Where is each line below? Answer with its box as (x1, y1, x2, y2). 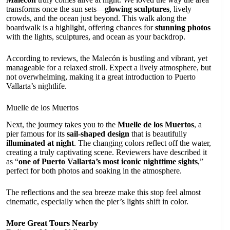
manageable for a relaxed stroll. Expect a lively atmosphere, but (6, 63, 211, 72)
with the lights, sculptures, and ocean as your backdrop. (6, 32, 185, 41)
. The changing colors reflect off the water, (74, 138, 211, 147)
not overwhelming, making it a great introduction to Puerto (6, 72, 196, 81)
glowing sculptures (105, 4, 169, 13)
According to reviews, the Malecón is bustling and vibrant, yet (6, 53, 207, 63)
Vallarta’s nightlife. (6, 81, 67, 90)
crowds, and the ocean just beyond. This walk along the (6, 13, 186, 23)
